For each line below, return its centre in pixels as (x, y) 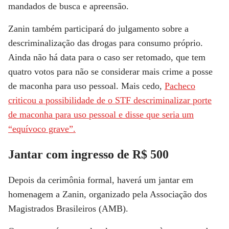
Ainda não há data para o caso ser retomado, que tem (107, 57)
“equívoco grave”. (42, 129)
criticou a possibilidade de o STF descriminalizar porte (110, 100)
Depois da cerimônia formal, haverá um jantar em (101, 180)
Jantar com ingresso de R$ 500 (88, 154)
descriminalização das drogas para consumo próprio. (106, 43)
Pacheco (180, 86)
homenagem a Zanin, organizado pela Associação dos (108, 194)
